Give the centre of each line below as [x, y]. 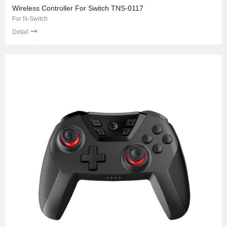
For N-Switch [30, 19]
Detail [20, 32]
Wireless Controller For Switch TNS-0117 [78, 8]
